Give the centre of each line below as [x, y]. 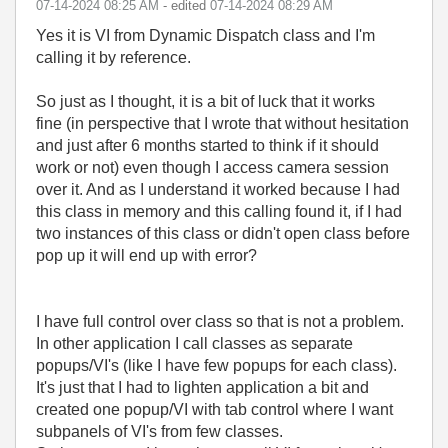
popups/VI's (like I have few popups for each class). [216, 365]
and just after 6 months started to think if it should [207, 145]
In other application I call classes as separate [194, 343]
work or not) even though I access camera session [212, 167]
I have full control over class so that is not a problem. [220, 321]
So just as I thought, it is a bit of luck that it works [205, 101]
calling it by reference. [113, 57]
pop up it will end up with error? [146, 255]
